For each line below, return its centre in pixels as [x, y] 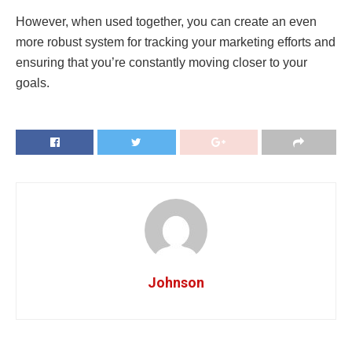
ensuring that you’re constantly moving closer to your [161, 62]
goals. [33, 82]
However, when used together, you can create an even [166, 21]
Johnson [176, 282]
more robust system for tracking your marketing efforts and [176, 42]
